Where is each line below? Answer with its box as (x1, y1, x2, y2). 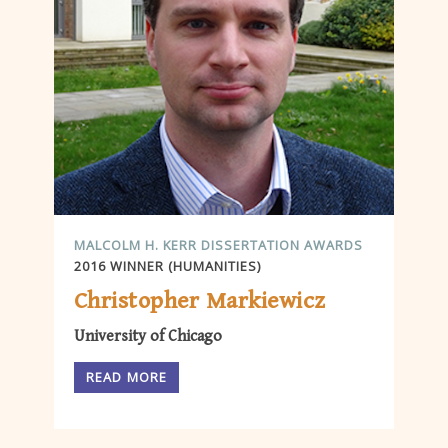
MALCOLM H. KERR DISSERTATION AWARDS (74, 236, 363, 255)
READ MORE (86, 368, 168, 387)
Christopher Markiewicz (74, 287, 326, 316)
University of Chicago (74, 327, 222, 347)
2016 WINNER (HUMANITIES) (74, 257, 261, 276)
